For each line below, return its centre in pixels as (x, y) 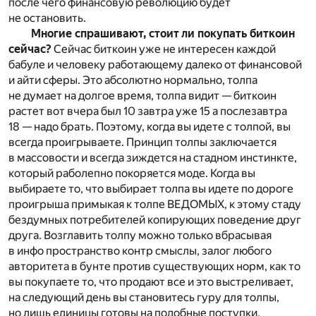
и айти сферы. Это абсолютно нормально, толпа (133, 80)
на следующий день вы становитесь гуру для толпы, (144, 298)
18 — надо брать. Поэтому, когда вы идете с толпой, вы (150, 127)
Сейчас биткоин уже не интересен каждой (165, 49)
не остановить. (47, 18)
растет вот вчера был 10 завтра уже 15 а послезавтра (148, 111)
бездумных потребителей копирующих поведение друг (155, 220)
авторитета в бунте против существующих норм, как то (154, 267)
